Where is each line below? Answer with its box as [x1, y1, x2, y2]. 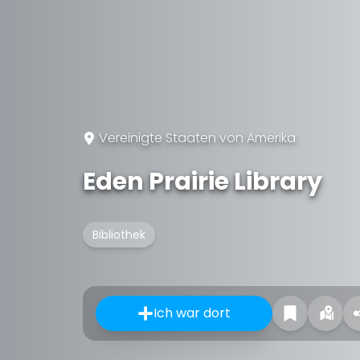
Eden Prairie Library [83, 165, 322, 198]
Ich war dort [153, 304, 231, 322]
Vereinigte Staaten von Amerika [99, 129, 296, 147]
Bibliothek [92, 227, 145, 243]
